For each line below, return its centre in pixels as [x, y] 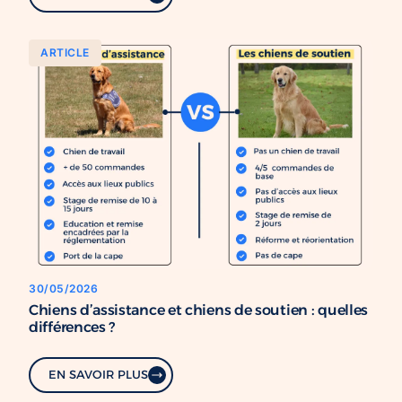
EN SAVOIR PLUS [98, 375]
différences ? [72, 326]
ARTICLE [65, 52]
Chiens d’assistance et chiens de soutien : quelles [198, 309]
